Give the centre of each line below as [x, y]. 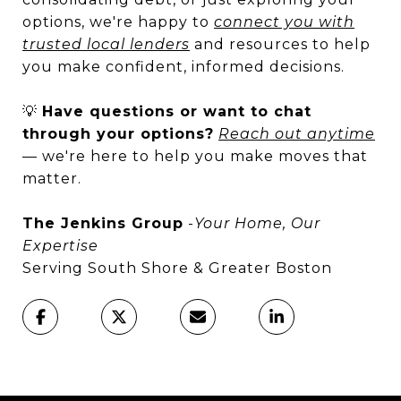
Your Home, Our [257, 223]
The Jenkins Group [103, 223]
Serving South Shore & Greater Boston [179, 268]
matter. [52, 178]
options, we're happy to [118, 21]
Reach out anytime [297, 133]
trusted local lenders [106, 44]
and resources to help [280, 44]
